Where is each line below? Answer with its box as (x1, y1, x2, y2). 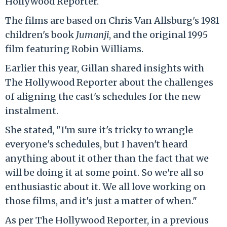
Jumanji (76, 28, 109, 41)
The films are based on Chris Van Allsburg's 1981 (5, 14, 219, 26)
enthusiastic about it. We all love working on (5, 180, 206, 193)
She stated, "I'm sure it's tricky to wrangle (5, 124, 193, 136)
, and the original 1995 (109, 28, 208, 41)
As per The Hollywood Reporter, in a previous (5, 214, 209, 226)
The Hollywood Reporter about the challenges (5, 76, 213, 88)
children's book (5, 28, 76, 41)
